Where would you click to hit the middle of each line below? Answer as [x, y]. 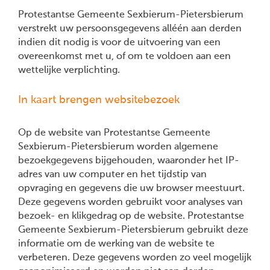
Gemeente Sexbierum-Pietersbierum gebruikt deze [133, 230]
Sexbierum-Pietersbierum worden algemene [118, 147]
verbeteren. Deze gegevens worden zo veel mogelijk [135, 258]
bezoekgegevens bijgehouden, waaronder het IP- [129, 161]
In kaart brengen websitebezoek [99, 100]
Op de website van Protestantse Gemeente [114, 133]
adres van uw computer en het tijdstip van [112, 174]
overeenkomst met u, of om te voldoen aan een [124, 56]
